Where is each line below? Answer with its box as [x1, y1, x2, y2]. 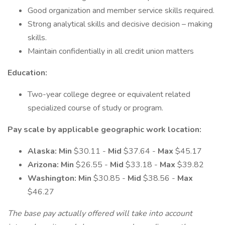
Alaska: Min [28, 146, 74, 157]
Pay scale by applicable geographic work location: [8, 124, 201, 135]
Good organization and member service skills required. [28, 5, 214, 16]
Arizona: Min [28, 159, 76, 170]
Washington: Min [28, 173, 93, 184]
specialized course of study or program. [28, 102, 163, 114]
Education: [8, 67, 49, 78]
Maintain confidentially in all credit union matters [28, 46, 194, 57]
